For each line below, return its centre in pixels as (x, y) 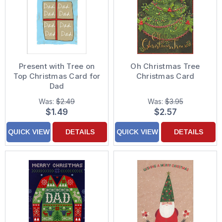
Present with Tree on (57, 66)
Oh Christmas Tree (165, 66)
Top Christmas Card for (57, 76)
